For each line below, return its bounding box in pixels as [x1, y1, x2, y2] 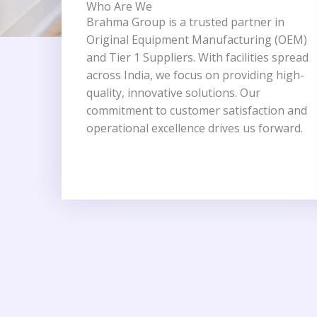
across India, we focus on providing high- [86, 67, 304, 83]
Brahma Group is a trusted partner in [86, 14, 284, 30]
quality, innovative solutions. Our [86, 85, 260, 100]
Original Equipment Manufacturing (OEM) [86, 32, 307, 47]
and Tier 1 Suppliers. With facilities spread [86, 50, 309, 65]
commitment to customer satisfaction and [86, 103, 307, 118]
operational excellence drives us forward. [86, 120, 303, 136]
